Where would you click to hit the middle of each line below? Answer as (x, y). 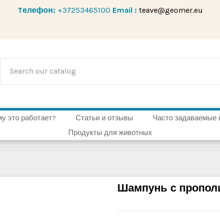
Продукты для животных (110, 133)
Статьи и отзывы (104, 118)
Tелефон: (36, 10)
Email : (125, 10)
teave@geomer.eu (171, 10)
